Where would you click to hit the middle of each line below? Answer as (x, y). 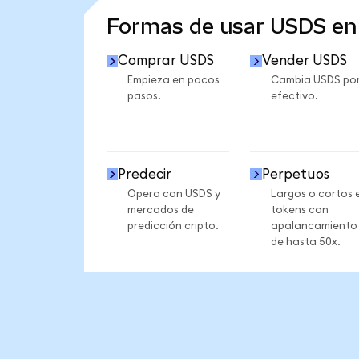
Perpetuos (295, 174)
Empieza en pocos (173, 81)
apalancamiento (314, 226)
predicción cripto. (173, 226)
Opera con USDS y (173, 194)
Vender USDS (304, 61)
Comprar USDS (166, 61)
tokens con (299, 210)
